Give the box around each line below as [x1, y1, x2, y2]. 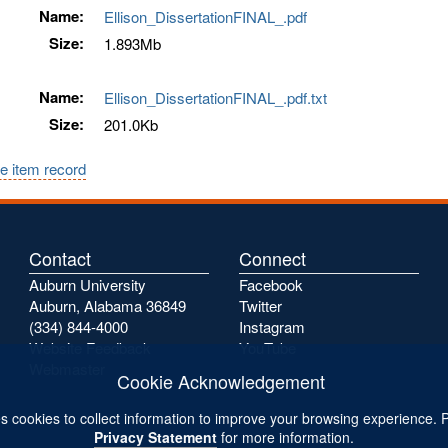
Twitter [239, 295, 282, 316]
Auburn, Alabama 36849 [29, 295, 186, 316]
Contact [29, 245, 91, 271]
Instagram [239, 316, 305, 337]
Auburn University [29, 274, 146, 295]
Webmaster [29, 358, 105, 379]
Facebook [239, 274, 303, 295]
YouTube [239, 337, 296, 358]
